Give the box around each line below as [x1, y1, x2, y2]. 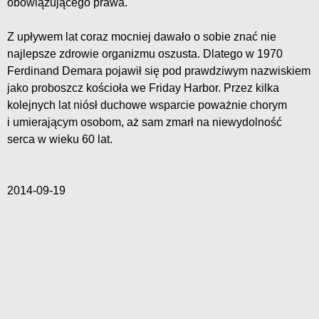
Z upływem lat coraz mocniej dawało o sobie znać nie [7, 31, 276, 43]
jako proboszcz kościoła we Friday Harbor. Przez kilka [7, 82, 279, 95]
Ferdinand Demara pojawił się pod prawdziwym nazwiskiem [7, 65, 310, 78]
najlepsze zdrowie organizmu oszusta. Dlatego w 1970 [7, 48, 283, 61]
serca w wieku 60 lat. [7, 133, 113, 146]
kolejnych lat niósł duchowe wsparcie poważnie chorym [7, 99, 287, 112]
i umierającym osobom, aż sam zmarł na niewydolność [7, 116, 282, 129]
